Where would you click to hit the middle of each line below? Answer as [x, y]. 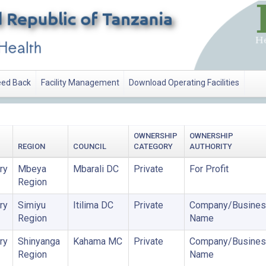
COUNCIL [89, 146]
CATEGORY [153, 146]
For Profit [209, 169]
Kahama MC [97, 241]
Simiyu [31, 205]
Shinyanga [39, 241]
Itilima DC [93, 205]
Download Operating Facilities [184, 83]
